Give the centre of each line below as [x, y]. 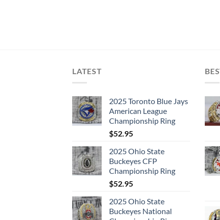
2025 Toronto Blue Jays [149, 101]
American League [138, 111]
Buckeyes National [140, 211]
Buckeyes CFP [133, 161]
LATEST [87, 71]
